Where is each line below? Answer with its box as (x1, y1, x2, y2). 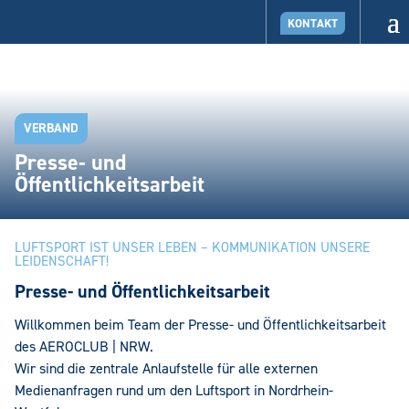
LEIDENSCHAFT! (15, 252, 109, 270)
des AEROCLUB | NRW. (15, 337, 153, 356)
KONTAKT (288, 15, 339, 31)
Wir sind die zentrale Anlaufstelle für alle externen (15, 359, 318, 378)
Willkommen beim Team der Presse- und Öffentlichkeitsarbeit (15, 315, 386, 334)
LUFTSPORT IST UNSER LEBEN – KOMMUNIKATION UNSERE (15, 238, 370, 257)
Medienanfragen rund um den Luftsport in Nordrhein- (15, 381, 333, 400)
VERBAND (23, 120, 79, 137)
